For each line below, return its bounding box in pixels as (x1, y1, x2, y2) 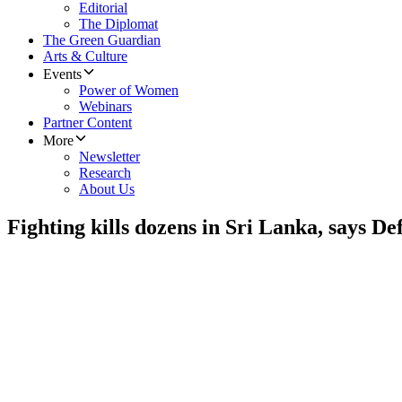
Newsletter (79, 149, 140, 165)
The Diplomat (79, 16, 158, 32)
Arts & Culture (43, 48, 127, 65)
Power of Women (79, 83, 179, 99)
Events (43, 66, 82, 83)
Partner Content (43, 115, 132, 131)
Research (79, 165, 131, 181)
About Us (79, 181, 135, 197)
